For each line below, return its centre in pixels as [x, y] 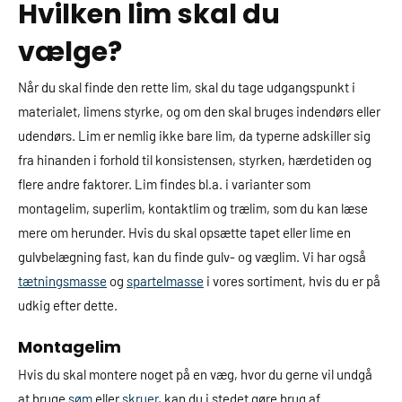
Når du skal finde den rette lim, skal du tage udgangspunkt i [187, 87]
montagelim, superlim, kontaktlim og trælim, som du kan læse [193, 208]
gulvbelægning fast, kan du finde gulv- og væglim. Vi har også [192, 257]
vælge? [70, 52]
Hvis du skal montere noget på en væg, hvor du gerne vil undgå [195, 374]
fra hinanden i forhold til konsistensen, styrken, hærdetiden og [195, 160]
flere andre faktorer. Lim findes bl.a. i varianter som [164, 184]
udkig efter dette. [68, 305]
